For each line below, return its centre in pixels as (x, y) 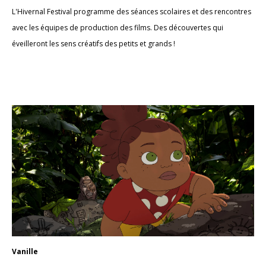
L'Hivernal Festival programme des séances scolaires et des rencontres (132, 12)
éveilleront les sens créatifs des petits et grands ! (94, 44)
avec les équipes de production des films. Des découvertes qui (118, 28)
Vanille (25, 251)
